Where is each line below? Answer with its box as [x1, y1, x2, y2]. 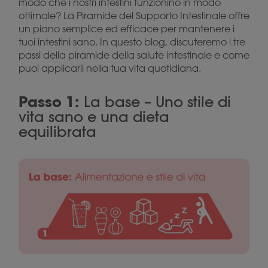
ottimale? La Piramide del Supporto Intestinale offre [19, 10, 249, 22]
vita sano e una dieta [19, 107, 169, 126]
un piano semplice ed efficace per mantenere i [19, 23, 234, 35]
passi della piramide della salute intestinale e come [19, 49, 249, 61]
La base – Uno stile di [84, 92, 231, 111]
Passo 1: [19, 92, 84, 111]
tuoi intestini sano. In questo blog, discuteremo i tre [19, 36, 245, 48]
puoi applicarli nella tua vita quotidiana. [19, 62, 201, 74]
